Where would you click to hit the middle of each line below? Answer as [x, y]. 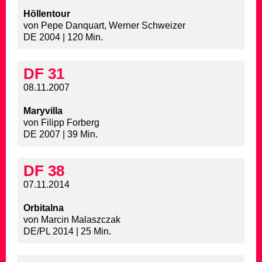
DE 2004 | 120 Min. [63, 37]
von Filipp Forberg [61, 123]
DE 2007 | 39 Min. [61, 135]
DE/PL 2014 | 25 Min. [67, 232]
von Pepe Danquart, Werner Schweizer [104, 26]
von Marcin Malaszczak [72, 220]
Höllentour [47, 14]
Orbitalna [44, 208]
